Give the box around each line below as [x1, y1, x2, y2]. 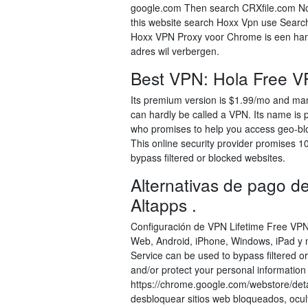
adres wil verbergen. [131, 44, 219, 58]
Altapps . [131, 192, 197, 217]
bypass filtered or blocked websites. [131, 151, 285, 164]
